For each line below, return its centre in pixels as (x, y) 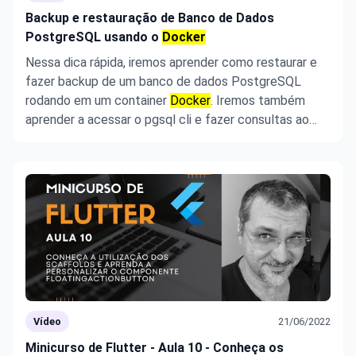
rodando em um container (98, 101)
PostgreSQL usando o (94, 37)
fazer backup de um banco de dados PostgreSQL (163, 81)
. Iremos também (258, 101)
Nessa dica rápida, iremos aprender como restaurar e (171, 62)
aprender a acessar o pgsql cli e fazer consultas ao (167, 120)
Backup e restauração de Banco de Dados (150, 18)
